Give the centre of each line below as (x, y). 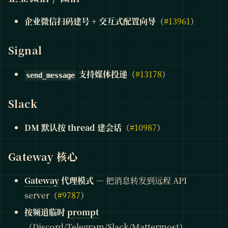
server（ (41, 195)
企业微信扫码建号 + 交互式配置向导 (90, 21)
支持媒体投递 (102, 74)
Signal (25, 50)
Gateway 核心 (43, 157)
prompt (83, 212)
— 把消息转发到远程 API (140, 181)
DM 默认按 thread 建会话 (73, 128)
